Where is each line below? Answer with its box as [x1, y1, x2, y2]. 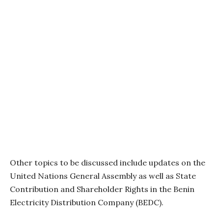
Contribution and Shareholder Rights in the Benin [10, 184, 194, 194]
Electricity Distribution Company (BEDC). [10, 197, 164, 207]
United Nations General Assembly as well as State [10, 170, 196, 181]
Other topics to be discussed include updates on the [10, 157, 205, 167]
